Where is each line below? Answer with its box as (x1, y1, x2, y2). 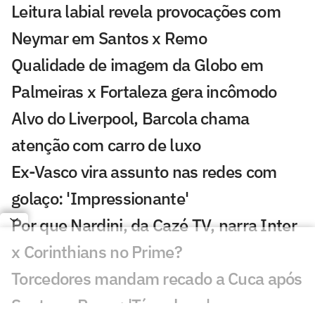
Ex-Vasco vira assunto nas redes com (11, 160, 277, 183)
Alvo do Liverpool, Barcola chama (11, 106, 250, 129)
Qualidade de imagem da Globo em (11, 53, 264, 76)
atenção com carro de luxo (11, 133, 201, 156)
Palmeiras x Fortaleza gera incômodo (11, 79, 277, 103)
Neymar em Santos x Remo (11, 26, 207, 49)
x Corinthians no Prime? (11, 240, 182, 263)
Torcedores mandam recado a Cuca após (11, 266, 302, 290)
